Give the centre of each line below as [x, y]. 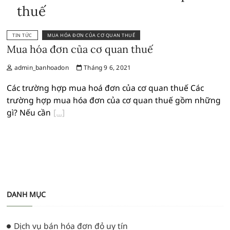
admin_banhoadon [41, 68]
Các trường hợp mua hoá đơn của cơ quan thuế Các [106, 88]
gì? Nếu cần [29, 113]
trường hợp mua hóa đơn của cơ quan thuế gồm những [114, 100]
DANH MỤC [26, 195]
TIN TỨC [22, 35]
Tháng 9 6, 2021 [107, 68]
